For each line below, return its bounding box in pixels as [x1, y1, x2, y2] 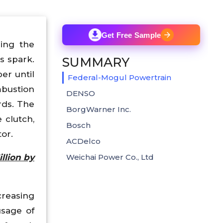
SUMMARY [62, 54, 129, 70]
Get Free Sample [101, 30, 162, 39]
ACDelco [66, 136, 101, 146]
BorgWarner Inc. [66, 104, 131, 114]
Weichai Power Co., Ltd [66, 152, 154, 162]
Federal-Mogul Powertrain [68, 72, 171, 82]
